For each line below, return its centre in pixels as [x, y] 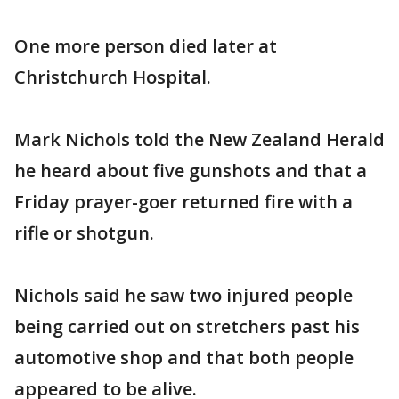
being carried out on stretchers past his [187, 326]
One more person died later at [146, 45]
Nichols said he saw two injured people [183, 295]
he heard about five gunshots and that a [191, 170]
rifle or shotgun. [84, 232]
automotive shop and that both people [184, 357]
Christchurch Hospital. [113, 77]
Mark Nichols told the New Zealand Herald [199, 139]
